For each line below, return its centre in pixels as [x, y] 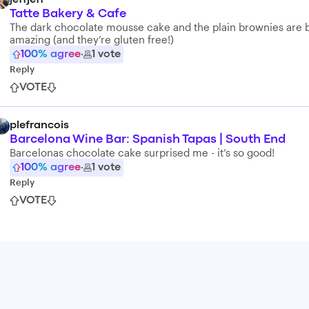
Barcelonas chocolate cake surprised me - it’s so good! [142, 152]
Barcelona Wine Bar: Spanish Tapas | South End [148, 140]
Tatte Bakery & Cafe [68, 14]
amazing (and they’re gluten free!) [92, 39]
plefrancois [39, 126]
